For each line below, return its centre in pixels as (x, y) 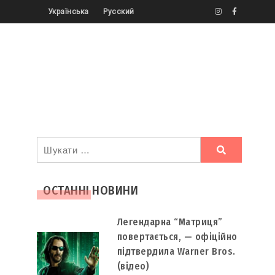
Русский (119, 12)
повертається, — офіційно (177, 237)
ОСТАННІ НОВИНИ (91, 190)
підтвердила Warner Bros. (176, 251)
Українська (68, 12)
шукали (59, 164)
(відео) (133, 266)
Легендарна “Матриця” (170, 222)
